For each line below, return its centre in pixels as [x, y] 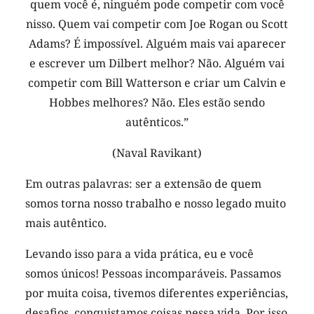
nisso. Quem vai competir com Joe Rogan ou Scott [157, 24]
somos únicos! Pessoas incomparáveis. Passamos [153, 274]
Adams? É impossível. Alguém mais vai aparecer [157, 44]
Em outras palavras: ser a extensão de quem [143, 184]
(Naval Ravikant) [157, 153]
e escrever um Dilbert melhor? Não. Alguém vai [157, 63]
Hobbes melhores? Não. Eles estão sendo [157, 103]
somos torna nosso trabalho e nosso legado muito [156, 204]
